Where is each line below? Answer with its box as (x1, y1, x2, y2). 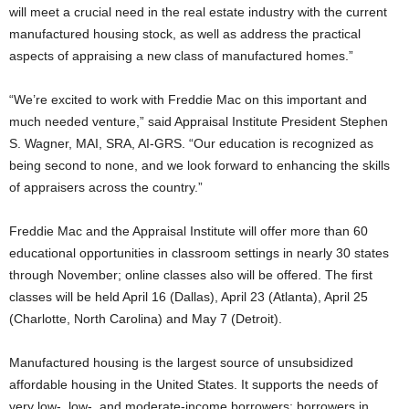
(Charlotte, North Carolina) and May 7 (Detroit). (9, 311, 282, 326)
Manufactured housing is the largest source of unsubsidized (9, 355, 353, 370)
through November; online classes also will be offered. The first (9, 267, 372, 282)
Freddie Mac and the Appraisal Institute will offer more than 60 (9, 224, 368, 238)
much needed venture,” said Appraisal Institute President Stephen (9, 114, 388, 129)
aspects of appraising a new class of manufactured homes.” (9, 48, 353, 63)
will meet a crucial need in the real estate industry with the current (9, 5, 387, 19)
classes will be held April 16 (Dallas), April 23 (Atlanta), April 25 (9, 289, 368, 304)
